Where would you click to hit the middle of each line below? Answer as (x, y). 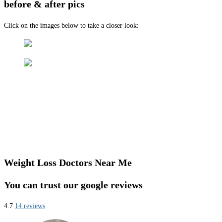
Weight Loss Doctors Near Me (68, 163)
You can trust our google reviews (73, 185)
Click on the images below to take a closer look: (71, 25)
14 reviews (30, 206)
